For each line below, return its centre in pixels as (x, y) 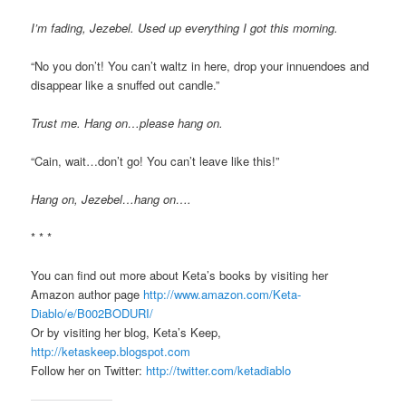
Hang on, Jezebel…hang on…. (111, 199)
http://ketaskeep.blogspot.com (111, 352)
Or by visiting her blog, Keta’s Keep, (126, 333)
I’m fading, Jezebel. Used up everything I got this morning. (185, 27)
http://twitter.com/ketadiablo (219, 371)
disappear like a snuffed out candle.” (126, 84)
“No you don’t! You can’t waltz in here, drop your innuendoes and (200, 65)
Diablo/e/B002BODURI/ (92, 314)
